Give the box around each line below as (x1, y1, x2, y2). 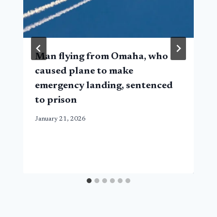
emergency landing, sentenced (35, 80, 173, 91)
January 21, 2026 (35, 115, 86, 123)
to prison (35, 95, 77, 105)
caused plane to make (35, 66, 133, 76)
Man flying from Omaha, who (35, 51, 168, 62)
